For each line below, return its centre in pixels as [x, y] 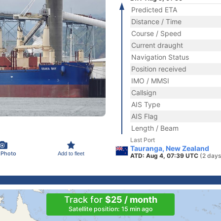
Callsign [144, 92]
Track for [84, 200]
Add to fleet [71, 153]
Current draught [157, 45]
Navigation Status [160, 57]
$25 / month [131, 200]
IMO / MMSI [150, 81]
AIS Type [146, 104]
